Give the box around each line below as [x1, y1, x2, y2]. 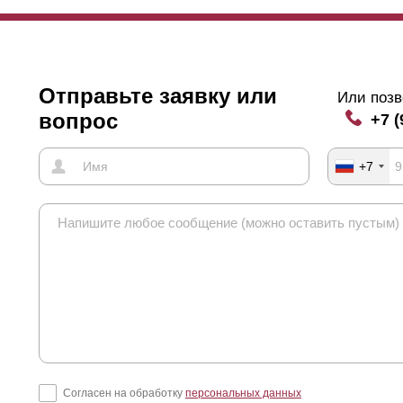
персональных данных [185, 387, 301, 400]
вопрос [39, 108, 118, 133]
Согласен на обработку [63, 387, 185, 400]
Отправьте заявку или [39, 83, 277, 108]
